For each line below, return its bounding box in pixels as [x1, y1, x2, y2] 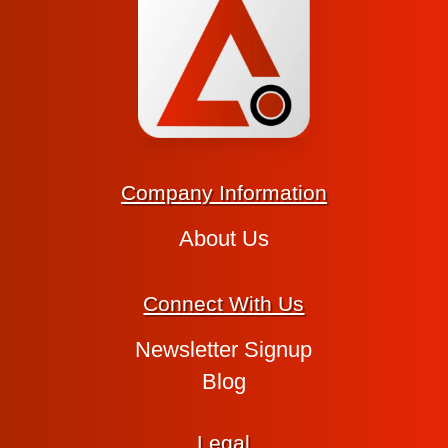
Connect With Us [143, 292, 305, 316]
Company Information [120, 181, 327, 205]
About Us [178, 226, 269, 252]
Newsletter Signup [135, 337, 313, 363]
